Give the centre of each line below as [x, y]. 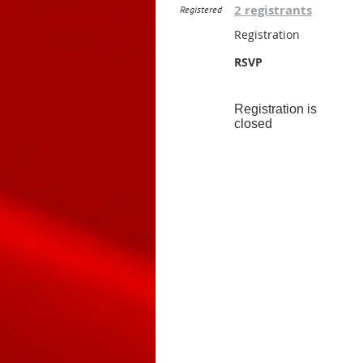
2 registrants [273, 10]
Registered [201, 9]
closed [253, 124]
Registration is [275, 109]
